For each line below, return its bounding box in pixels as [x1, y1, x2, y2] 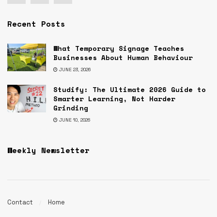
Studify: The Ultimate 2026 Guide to [53, 84, 206, 95]
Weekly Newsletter [7, 144, 90, 156]
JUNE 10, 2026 [58, 117, 90, 124]
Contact [7, 198, 33, 206]
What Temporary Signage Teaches [53, 43, 184, 54]
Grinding [53, 103, 88, 113]
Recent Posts [7, 18, 65, 30]
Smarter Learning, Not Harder [53, 93, 175, 104]
